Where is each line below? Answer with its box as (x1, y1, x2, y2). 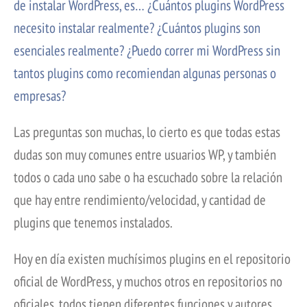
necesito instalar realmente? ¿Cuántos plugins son (14, 19, 260, 38)
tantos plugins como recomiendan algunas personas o (14, 64, 276, 83)
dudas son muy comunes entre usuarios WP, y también (14, 145, 276, 164)
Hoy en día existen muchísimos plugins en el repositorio (14, 249, 291, 269)
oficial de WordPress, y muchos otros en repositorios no (14, 272, 282, 291)
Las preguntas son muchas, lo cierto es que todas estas (14, 123, 280, 142)
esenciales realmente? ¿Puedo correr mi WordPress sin (14, 41, 280, 60)
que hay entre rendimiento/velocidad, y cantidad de (14, 191, 266, 210)
